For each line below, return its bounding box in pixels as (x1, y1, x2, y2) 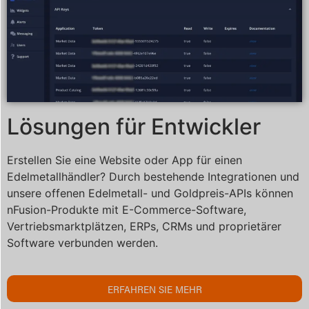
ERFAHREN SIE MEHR (107, 281, 202, 296)
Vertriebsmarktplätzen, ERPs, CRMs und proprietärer (7, 219, 281, 234)
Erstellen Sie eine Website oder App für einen (7, 153, 242, 168)
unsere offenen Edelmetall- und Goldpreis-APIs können (7, 186, 293, 201)
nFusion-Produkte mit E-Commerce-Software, (7, 203, 246, 217)
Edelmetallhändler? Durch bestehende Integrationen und (7, 170, 299, 184)
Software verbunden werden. (7, 236, 158, 250)
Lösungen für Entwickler (7, 113, 261, 141)
